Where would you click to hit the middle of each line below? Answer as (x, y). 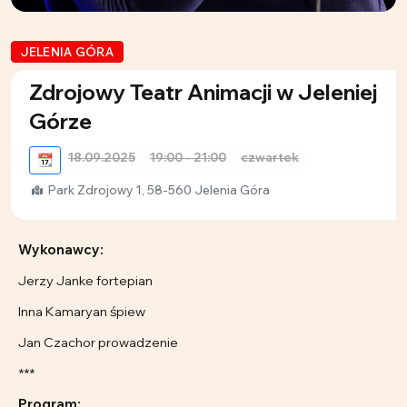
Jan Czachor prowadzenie (98, 342)
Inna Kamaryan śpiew (82, 312)
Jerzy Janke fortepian (85, 281)
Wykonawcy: (61, 250)
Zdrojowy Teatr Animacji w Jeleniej (203, 92)
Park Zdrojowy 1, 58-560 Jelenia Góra (158, 190)
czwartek (270, 158)
